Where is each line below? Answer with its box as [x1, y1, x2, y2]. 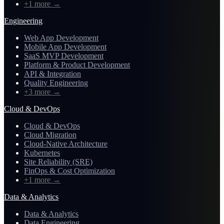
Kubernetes [24, 148, 60, 157]
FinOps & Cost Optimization [24, 166, 115, 175]
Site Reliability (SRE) [24, 157, 92, 166]
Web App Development [24, 33, 98, 42]
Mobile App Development [24, 42, 106, 51]
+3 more [24, 87, 50, 96]
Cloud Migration [24, 130, 76, 139]
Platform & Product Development [24, 60, 130, 69]
